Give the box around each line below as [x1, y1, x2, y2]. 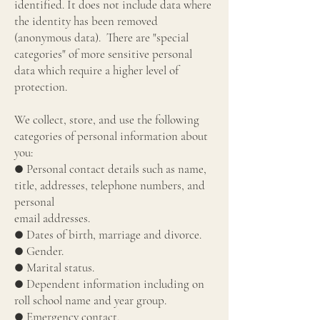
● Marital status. [14, 260, 94, 275]
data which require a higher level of [14, 63, 179, 78]
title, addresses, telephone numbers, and [14, 178, 205, 193]
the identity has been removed [14, 14, 158, 29]
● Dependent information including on [14, 276, 204, 291]
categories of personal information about [14, 129, 208, 144]
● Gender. [14, 244, 64, 259]
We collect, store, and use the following [14, 112, 199, 127]
